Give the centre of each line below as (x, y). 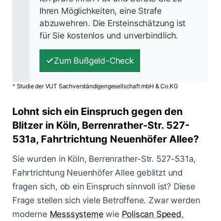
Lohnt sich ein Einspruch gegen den (97, 112)
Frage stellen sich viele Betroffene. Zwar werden (107, 201)
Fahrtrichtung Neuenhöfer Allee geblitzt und (98, 173)
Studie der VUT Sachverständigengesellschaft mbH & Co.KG (97, 86)
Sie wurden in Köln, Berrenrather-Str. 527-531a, (104, 159)
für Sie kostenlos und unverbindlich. (109, 36)
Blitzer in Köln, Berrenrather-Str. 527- (101, 126)
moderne (31, 214)
